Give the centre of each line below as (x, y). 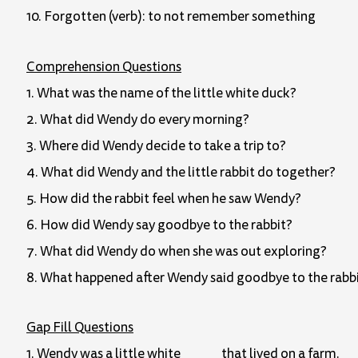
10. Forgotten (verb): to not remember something (171, 16)
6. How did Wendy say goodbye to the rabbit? (159, 225)
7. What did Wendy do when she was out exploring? (177, 251)
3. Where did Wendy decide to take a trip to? (156, 145)
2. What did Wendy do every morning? (138, 119)
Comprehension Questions (104, 66)
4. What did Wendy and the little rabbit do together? (181, 172)
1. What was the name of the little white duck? (161, 93)
